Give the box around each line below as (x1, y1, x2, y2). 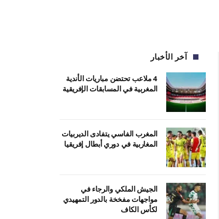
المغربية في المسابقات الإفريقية (63, 84, 157, 93)
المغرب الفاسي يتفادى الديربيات (62, 129, 157, 138)
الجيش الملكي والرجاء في (80, 184, 157, 194)
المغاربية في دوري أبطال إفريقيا (64, 139, 157, 149)
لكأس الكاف (121, 204, 157, 214)
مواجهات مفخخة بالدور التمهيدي (63, 194, 157, 204)
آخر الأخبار (150, 51, 187, 62)
